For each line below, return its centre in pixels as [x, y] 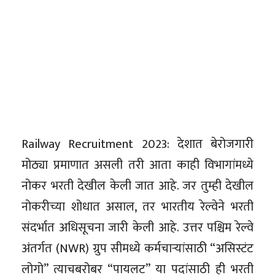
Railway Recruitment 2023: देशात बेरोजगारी [137, 144]
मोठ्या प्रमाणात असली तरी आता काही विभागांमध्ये [137, 165]
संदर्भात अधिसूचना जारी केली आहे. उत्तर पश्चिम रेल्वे [137, 227]
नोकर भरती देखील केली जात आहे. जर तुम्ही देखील [137, 186]
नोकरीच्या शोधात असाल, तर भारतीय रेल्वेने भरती [137, 207]
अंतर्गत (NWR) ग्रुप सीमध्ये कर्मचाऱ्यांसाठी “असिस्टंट [137, 248]
